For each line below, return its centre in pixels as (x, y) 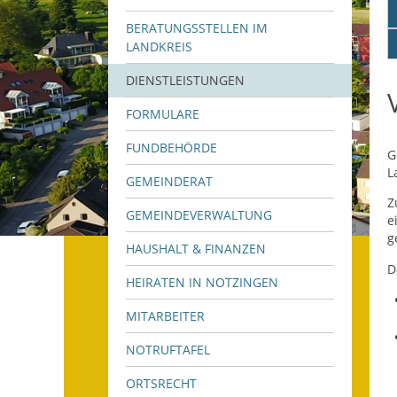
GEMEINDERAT (169, 181)
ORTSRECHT (161, 383)
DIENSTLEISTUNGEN (185, 80)
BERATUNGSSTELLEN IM (197, 28)
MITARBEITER (165, 316)
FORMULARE (163, 114)
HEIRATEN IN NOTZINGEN (202, 282)
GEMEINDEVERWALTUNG (199, 215)
